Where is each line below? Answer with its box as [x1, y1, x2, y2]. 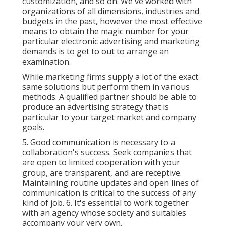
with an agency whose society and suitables [22, 207, 186, 218]
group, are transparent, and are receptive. [22, 166, 182, 178]
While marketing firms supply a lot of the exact [22, 71, 198, 82]
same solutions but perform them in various [22, 81, 190, 92]
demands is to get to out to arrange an [22, 45, 169, 57]
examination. [22, 55, 71, 67]
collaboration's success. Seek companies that [22, 146, 192, 158]
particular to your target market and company [22, 111, 196, 123]
